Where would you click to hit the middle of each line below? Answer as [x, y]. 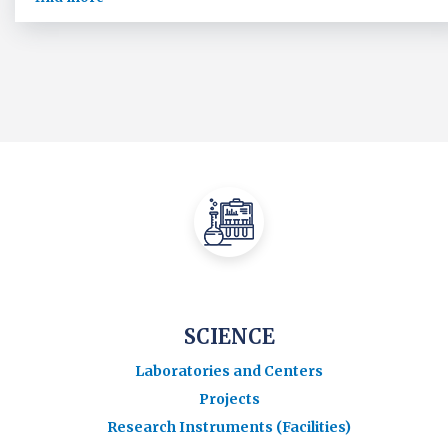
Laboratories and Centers [229, 370]
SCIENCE [229, 336]
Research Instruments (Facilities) [229, 426]
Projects [229, 398]
